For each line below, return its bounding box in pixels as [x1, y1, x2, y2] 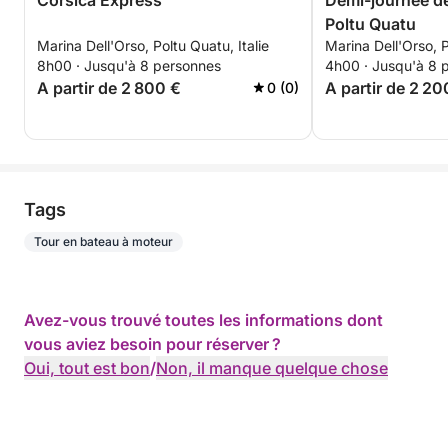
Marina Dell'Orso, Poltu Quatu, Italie [37, 37, 269, 54]
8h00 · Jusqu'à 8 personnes [37, 57, 221, 74]
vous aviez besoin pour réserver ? [24, 334, 281, 354]
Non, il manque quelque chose [156, 358, 388, 378]
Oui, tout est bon [24, 358, 150, 378]
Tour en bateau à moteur [34, 234, 173, 249]
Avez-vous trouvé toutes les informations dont [24, 310, 383, 330]
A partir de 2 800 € [37, 78, 181, 98]
